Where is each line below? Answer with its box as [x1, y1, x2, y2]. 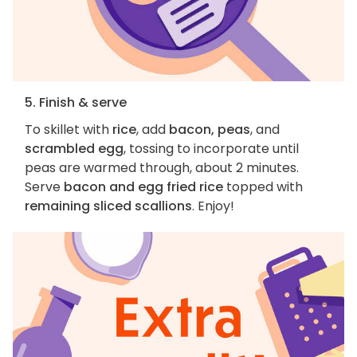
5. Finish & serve [25, 93, 127, 112]
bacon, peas [169, 120, 250, 139]
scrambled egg [25, 139, 124, 159]
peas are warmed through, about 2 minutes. [25, 159, 299, 178]
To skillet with [25, 120, 112, 139]
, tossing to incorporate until [124, 139, 299, 159]
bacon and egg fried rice [64, 178, 223, 197]
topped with [223, 178, 303, 197]
